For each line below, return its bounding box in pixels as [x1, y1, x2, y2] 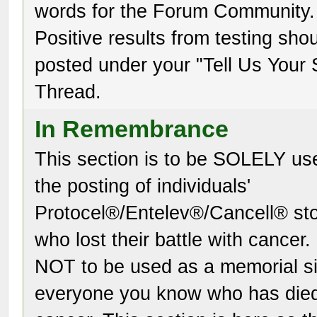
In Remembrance [35, 115, 229, 142]
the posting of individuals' [35, 175, 251, 197]
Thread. [35, 81, 102, 103]
